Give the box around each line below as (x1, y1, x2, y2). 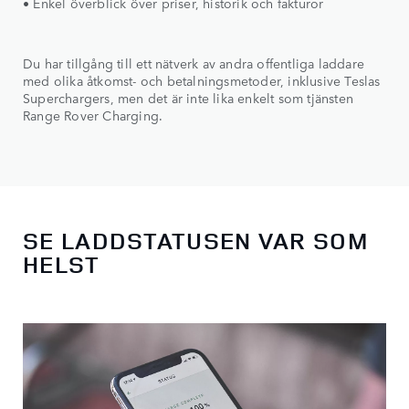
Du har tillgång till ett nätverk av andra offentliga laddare (23, 54, 365, 73)
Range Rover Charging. (23, 106, 163, 125)
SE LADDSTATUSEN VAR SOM (23, 224, 368, 257)
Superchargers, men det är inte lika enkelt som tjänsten (23, 89, 354, 108)
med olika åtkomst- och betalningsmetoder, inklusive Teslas (23, 71, 381, 90)
